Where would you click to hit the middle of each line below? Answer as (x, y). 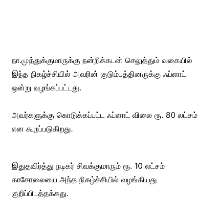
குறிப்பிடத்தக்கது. (41, 193)
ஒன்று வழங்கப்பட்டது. (46, 87)
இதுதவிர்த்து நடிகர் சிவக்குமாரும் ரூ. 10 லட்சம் (88, 165)
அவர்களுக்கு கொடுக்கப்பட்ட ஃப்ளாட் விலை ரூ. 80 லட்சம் (104, 115)
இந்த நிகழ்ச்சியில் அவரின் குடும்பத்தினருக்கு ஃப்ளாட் (99, 74)
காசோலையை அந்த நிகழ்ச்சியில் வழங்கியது (84, 179)
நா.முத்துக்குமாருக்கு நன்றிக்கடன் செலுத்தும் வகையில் (102, 60)
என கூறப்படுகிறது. (42, 128)
